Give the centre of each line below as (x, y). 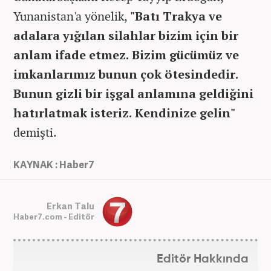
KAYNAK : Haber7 (54, 164)
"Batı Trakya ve (176, 16)
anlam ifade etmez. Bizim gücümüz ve (126, 54)
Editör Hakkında (203, 259)
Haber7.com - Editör (54, 217)
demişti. (35, 132)
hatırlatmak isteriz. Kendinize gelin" (124, 113)
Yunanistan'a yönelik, (72, 16)
